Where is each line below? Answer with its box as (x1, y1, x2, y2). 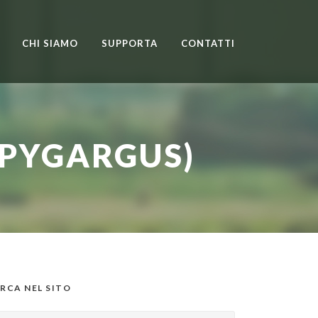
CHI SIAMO (22, 38, 78, 49)
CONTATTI (181, 38, 235, 49)
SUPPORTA (102, 38, 158, 49)
